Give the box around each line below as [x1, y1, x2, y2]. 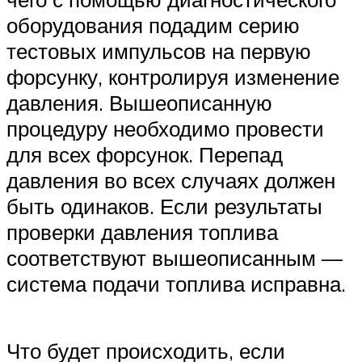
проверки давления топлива [6, 218, 278, 245]
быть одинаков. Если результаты [6, 192, 322, 219]
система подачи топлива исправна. [6, 270, 346, 297]
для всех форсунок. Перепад [6, 141, 283, 167]
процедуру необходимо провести [6, 115, 324, 141]
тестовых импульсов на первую [6, 37, 311, 64]
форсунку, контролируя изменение [6, 63, 339, 90]
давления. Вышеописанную [6, 89, 272, 116]
